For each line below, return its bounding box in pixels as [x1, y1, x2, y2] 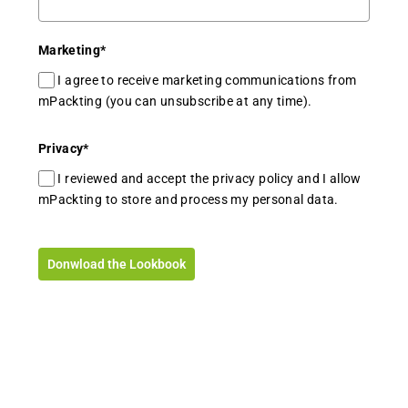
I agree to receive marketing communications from [57, 72, 357, 87]
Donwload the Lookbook [46, 256, 186, 271]
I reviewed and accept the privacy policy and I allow [57, 171, 362, 187]
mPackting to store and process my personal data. [37, 192, 339, 208]
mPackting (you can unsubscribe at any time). [37, 93, 312, 108]
